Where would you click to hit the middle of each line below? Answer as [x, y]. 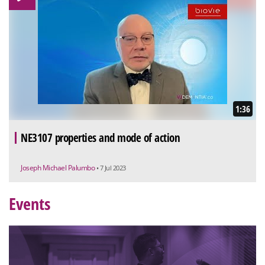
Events [30, 204]
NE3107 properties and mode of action [100, 138]
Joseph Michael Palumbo [59, 168]
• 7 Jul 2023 [111, 168]
